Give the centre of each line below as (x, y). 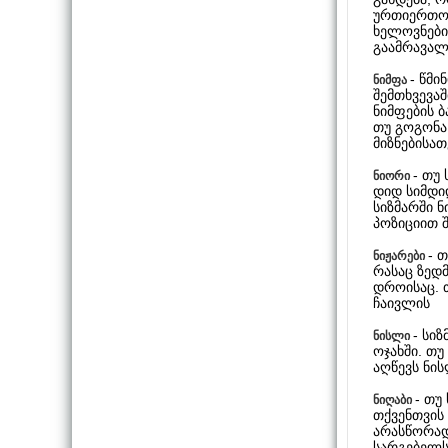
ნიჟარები (400, 255)
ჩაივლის (401, 302)
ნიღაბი (394, 399)
